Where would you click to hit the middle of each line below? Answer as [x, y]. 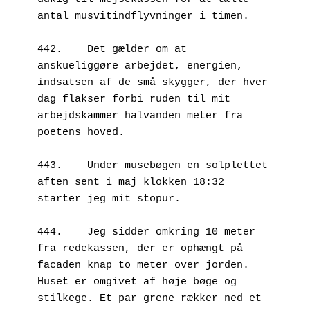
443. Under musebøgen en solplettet [50, 165]
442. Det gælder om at [50, 49]
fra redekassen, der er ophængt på [140, 248]
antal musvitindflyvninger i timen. [146, 16]
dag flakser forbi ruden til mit [134, 99]
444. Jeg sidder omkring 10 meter [50, 232]
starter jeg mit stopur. [109, 199]
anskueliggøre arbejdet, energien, [140, 66]
